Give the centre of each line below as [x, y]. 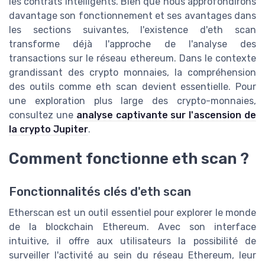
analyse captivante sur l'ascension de [166, 115]
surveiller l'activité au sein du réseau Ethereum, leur [132, 256]
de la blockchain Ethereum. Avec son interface [132, 227]
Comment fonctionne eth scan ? [129, 159]
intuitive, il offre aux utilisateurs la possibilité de [132, 241]
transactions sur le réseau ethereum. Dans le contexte [132, 59]
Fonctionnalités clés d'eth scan [100, 192]
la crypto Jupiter [49, 130]
